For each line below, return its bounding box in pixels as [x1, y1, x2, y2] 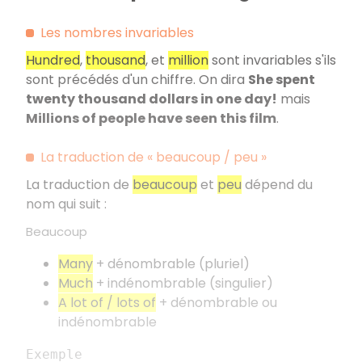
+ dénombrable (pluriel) [93, 255, 250, 273]
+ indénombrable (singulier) [93, 274, 273, 293]
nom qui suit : [26, 195, 107, 213]
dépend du [242, 175, 313, 194]
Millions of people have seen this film [26, 109, 276, 128]
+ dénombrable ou [156, 293, 277, 312]
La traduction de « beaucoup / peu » [40, 148, 267, 166]
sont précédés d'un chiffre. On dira [26, 70, 248, 89]
